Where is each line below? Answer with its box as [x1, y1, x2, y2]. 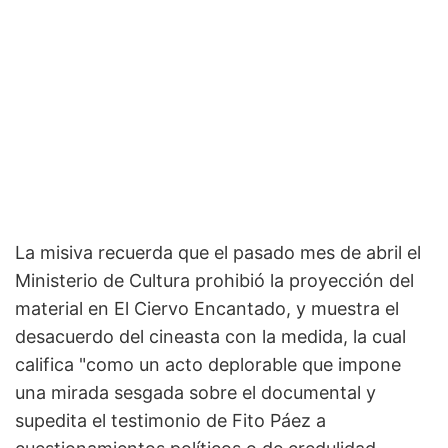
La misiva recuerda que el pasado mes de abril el [15, 241, 421, 263]
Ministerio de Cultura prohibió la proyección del [15, 269, 414, 291]
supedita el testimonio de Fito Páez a [15, 409, 326, 431]
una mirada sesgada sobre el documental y [15, 381, 376, 403]
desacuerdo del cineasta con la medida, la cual [15, 325, 406, 347]
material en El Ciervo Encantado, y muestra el [15, 297, 399, 319]
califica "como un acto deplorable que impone [15, 353, 401, 375]
